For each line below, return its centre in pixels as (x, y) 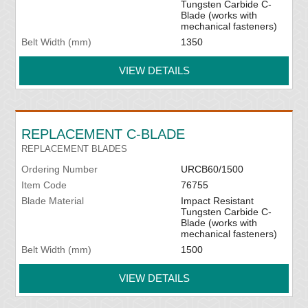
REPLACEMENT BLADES (75, 149)
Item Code (44, 185)
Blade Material (53, 201)
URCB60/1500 (212, 169)
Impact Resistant (217, 201)
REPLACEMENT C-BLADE (103, 134)
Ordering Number (60, 169)
